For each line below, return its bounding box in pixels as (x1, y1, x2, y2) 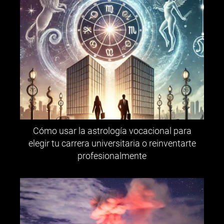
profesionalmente (77, 150, 146, 161)
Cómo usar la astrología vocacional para (32, 125, 191, 136)
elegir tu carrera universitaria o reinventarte (28, 138, 196, 149)
